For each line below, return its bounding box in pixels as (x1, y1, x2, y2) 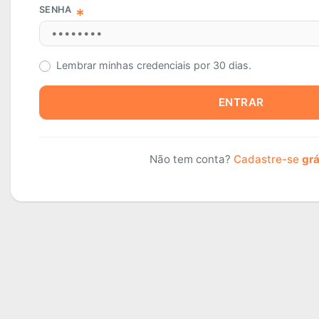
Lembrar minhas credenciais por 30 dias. (56, 59, 251, 72)
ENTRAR (218, 95, 264, 110)
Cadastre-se (233, 152, 302, 167)
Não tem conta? (149, 152, 234, 167)
